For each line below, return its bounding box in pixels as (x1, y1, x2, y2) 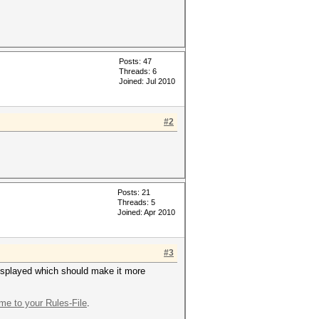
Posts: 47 (119, 57, 152, 66)
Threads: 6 (119, 67, 157, 75)
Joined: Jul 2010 (119, 77, 175, 85)
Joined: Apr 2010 (117, 208, 175, 216)
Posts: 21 (117, 188, 150, 197)
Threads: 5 (117, 198, 155, 206)
